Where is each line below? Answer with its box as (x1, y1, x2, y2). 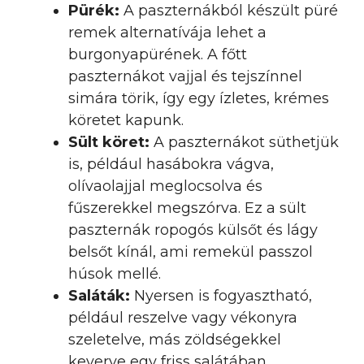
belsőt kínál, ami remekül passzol (68, 243, 313, 261)
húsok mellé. (68, 265, 161, 283)
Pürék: (68, 2, 119, 19)
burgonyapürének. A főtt (68, 45, 247, 63)
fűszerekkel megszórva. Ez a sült (68, 199, 306, 217)
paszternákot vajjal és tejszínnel (68, 67, 302, 85)
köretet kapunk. (68, 111, 184, 129)
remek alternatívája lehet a (68, 24, 266, 41)
